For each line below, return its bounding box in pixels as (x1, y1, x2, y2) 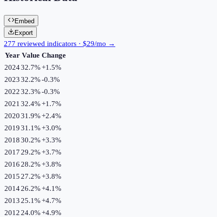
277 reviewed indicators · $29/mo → (4, 39, 115, 47)
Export (15, 29, 33, 36)
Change (42, 51, 66, 59)
